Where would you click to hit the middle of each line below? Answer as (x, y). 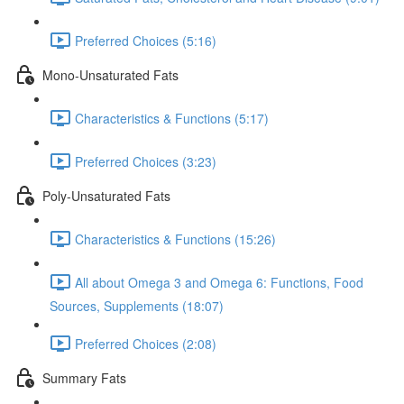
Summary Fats (84, 377)
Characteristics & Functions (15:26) (175, 239)
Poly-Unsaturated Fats (106, 195)
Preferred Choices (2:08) (146, 343)
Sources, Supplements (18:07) (137, 306)
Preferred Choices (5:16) (146, 40)
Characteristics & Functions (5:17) (172, 118)
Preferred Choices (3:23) (146, 161)
